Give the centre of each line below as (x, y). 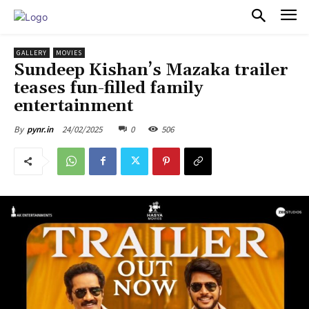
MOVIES (69, 52)
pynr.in (40, 129)
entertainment (73, 106)
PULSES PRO (98, 17)
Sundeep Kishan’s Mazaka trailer (151, 70)
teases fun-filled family (108, 88)
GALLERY (32, 52)
